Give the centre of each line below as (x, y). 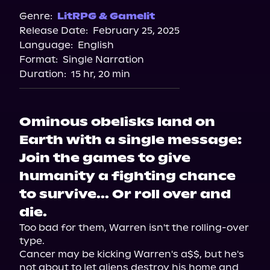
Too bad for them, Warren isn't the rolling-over (134, 228)
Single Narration (103, 59)
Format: (39, 59)
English (96, 45)
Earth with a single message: (130, 140)
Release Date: (54, 30)
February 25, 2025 (136, 30)
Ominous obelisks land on (117, 122)
